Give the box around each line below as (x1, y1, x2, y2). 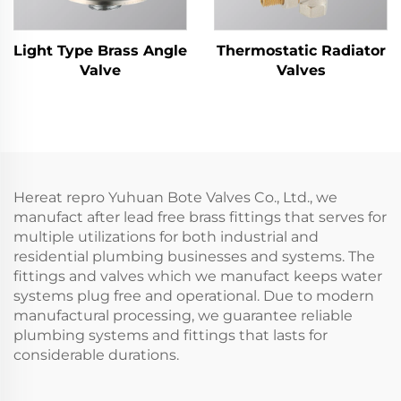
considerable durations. (13, 346, 179, 363)
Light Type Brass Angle (13, 42, 187, 59)
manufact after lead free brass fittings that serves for (13, 209, 387, 226)
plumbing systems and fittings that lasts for (13, 327, 328, 344)
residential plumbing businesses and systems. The (13, 248, 375, 265)
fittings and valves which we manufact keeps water (13, 268, 382, 285)
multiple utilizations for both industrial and (13, 228, 319, 245)
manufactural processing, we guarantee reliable (13, 307, 353, 324)
